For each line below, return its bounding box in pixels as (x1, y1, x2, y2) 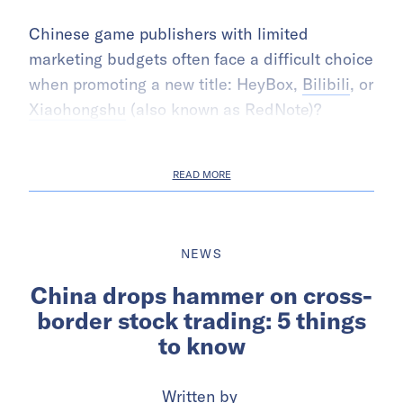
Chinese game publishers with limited (29, 22, 309, 44)
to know (157, 330, 246, 361)
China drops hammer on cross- (31, 280, 372, 310)
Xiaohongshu (29, 98, 126, 120)
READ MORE (172, 167, 231, 181)
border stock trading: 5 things (37, 305, 366, 336)
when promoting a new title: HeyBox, (29, 73, 302, 94)
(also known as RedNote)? (126, 98, 321, 120)
